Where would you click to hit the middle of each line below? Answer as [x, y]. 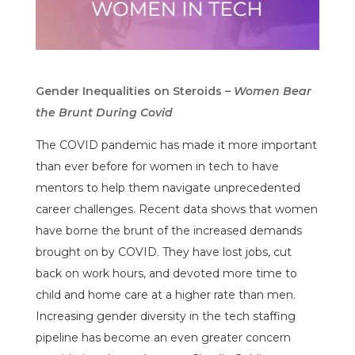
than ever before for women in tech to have [157, 166]
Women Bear [272, 91]
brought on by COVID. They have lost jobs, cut [163, 252]
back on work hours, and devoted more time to [166, 273]
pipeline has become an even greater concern [163, 337]
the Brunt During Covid [104, 112]
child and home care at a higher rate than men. [165, 294]
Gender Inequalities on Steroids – [134, 91]
